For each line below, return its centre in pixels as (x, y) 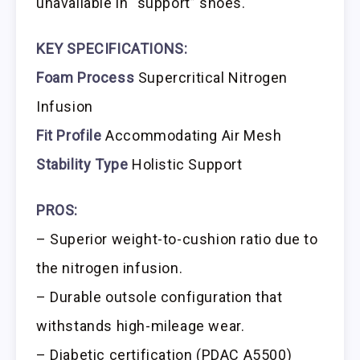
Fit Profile (69, 135)
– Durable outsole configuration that (160, 297)
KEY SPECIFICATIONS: (112, 48)
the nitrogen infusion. (110, 268)
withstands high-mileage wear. (141, 325)
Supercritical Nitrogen (211, 77)
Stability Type (82, 164)
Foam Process (86, 77)
